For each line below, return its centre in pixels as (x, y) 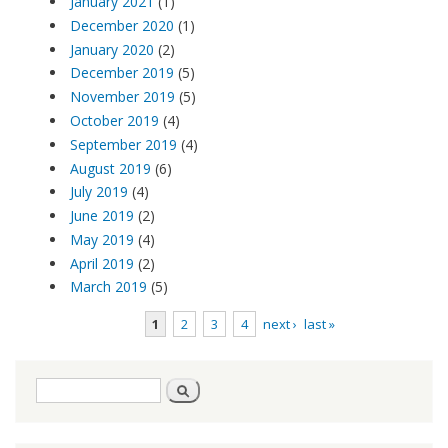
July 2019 (99, 192)
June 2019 (102, 216)
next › (280, 323)
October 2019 (114, 120)
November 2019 (122, 97)
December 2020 (122, 25)
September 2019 (123, 144)
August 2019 (110, 168)
